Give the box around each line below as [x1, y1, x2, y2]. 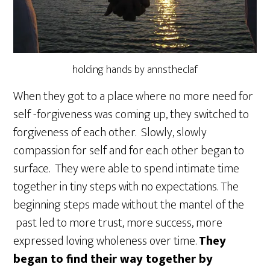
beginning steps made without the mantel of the [13, 194, 245, 215]
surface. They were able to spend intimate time [13, 158, 240, 179]
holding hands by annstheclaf [72, 60, 198, 79]
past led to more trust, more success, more [13, 212, 223, 233]
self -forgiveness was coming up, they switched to [13, 104, 250, 125]
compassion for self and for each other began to [13, 140, 245, 161]
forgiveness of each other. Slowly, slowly [13, 122, 207, 143]
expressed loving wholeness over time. [13, 230, 199, 251]
